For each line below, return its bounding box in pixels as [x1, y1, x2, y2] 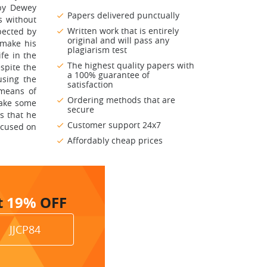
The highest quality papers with [67, 60, 194, 72]
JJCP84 [10, 222, 41, 237]
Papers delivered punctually [67, 10, 179, 21]
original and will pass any [67, 35, 169, 46]
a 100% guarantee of [67, 69, 150, 81]
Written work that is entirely [67, 25, 179, 37]
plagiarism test [67, 44, 127, 56]
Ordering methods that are [67, 94, 175, 106]
